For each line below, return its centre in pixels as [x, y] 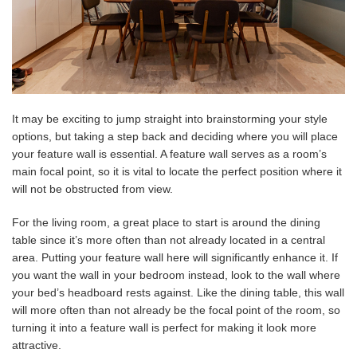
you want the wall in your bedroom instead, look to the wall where [176, 275]
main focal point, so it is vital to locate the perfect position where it [177, 171]
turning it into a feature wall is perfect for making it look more [164, 328]
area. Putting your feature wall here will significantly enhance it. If [175, 257]
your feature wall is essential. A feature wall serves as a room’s [169, 154]
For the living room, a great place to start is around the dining [166, 222]
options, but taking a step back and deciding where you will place [175, 136]
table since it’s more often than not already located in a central [169, 240]
